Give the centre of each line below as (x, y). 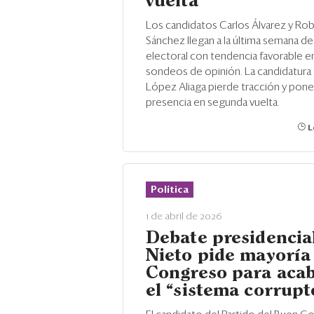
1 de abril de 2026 (184, 217)
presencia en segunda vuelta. (213, 103)
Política (170, 190)
